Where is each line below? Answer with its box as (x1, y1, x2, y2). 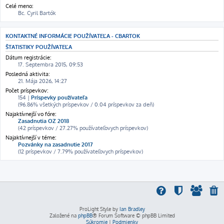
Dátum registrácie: (5, 53, 51, 61)
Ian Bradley (119, 205, 145, 212)
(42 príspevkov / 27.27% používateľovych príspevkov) (18, 124, 148, 131)
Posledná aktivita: (5, 70, 50, 77)
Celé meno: (5, 2, 33, 10)
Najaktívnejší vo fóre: (5, 110, 56, 117)
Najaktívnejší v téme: (5, 133, 56, 141)
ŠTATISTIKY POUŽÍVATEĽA (5, 43, 72, 50)
